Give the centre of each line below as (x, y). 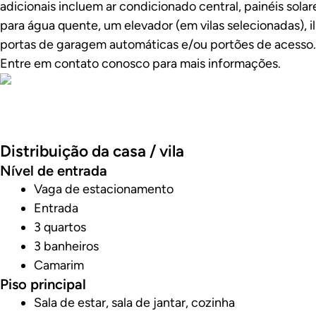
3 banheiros (66, 247)
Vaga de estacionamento (104, 189)
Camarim (59, 266)
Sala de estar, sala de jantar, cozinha (134, 303)
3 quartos (60, 227)
